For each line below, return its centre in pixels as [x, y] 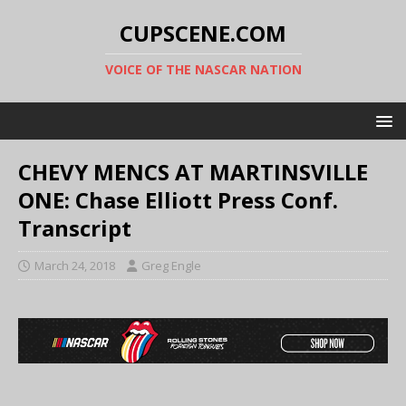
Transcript [75, 228]
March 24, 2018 [75, 266]
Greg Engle [171, 266]
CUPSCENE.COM [203, 33]
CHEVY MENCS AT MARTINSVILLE [193, 172]
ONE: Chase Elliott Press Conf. [178, 200]
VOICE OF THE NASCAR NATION [203, 69]
